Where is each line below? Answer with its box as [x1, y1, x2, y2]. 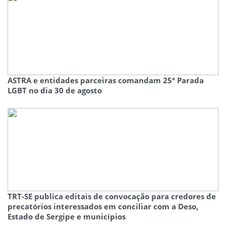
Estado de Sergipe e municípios [8, 211, 126, 222]
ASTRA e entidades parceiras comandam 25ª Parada [8, 75, 204, 86]
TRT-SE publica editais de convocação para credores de [8, 191, 216, 202]
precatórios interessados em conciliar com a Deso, [8, 201, 198, 212]
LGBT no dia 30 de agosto [8, 85, 102, 96]
